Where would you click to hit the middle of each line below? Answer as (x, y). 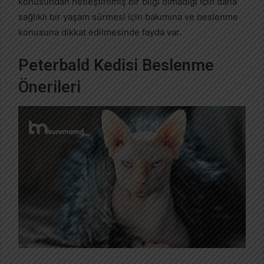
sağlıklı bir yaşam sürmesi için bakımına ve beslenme (128, 16)
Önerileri (49, 87)
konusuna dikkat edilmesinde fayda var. (100, 32)
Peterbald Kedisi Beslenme (116, 65)
